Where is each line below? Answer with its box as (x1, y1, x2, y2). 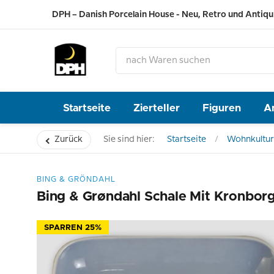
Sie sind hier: (103, 135, 155, 144)
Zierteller (133, 102, 180, 113)
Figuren (202, 102, 241, 113)
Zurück (54, 135, 83, 144)
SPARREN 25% (44, 224, 102, 232)
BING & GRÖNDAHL (37, 176, 116, 183)
